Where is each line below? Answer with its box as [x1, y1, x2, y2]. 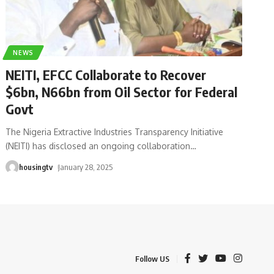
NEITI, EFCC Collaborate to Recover [6, 65, 207, 83]
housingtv [19, 161, 53, 172]
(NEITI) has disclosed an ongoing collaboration [6, 140, 191, 151]
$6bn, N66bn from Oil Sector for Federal [6, 83, 238, 100]
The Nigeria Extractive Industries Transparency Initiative [6, 126, 224, 137]
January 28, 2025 [58, 161, 113, 172]
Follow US [135, 254, 169, 264]
